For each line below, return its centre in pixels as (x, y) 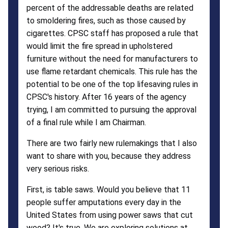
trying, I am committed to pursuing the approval (111, 109)
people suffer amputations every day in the (104, 202)
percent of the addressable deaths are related (110, 8)
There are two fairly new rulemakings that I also (112, 143)
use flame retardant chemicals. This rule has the (112, 71)
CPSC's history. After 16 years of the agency (106, 97)
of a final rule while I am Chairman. (86, 122)
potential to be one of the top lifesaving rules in (112, 84)
